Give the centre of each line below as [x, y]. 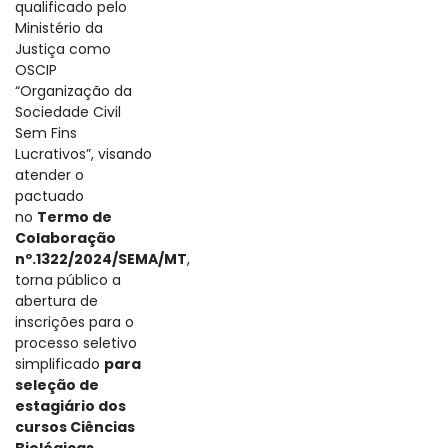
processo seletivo [76, 343]
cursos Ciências [75, 427]
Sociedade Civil [68, 112]
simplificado [59, 364]
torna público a [68, 280]
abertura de [56, 301]
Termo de [74, 217]
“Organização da [73, 91]
